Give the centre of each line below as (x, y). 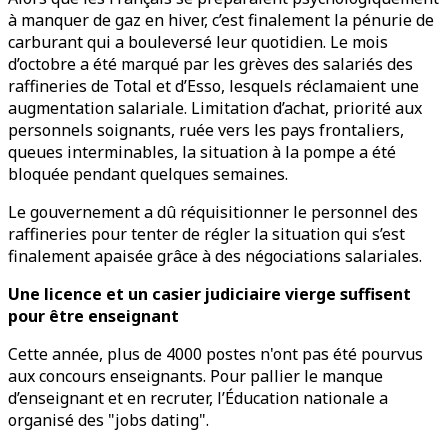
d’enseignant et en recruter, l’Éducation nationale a (198, 398)
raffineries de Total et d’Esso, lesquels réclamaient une (213, 86)
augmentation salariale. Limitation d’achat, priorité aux (215, 108)
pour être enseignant (93, 316)
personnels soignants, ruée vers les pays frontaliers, (206, 130)
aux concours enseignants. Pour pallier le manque (195, 376)
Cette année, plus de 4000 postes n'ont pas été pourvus (215, 354)
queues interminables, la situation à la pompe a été (202, 152)
